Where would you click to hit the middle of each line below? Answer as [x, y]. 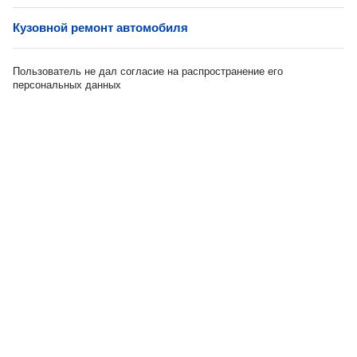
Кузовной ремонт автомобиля [100, 27]
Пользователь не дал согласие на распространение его [148, 71]
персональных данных [67, 85]
